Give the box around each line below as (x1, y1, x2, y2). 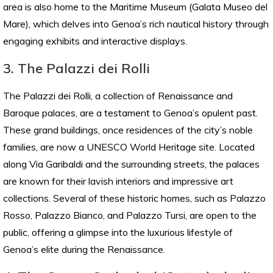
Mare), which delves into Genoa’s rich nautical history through (3, 18, 269, 30)
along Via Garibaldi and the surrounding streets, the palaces (3, 158, 260, 171)
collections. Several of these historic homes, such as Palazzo (3, 192, 266, 205)
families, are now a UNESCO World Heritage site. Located (3, 141, 255, 154)
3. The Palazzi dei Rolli (3, 60, 150, 77)
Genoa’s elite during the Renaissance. (3, 243, 165, 256)
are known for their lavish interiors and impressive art (3, 175, 233, 188)
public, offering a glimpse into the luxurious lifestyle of (3, 226, 233, 239)
